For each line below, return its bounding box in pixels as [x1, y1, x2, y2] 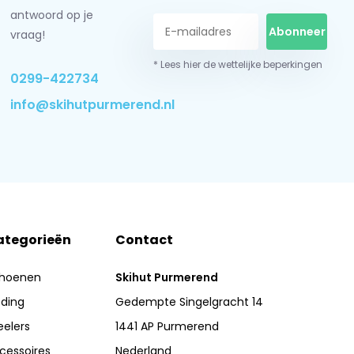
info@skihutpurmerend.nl [10, 96, 175, 114]
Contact [115, 231, 174, 249]
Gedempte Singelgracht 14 [115, 294, 264, 310]
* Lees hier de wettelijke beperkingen [153, 58, 322, 72]
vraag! [10, 27, 46, 43]
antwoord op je [10, 7, 94, 23]
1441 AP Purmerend [115, 318, 220, 334]
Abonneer [268, 23, 326, 40]
